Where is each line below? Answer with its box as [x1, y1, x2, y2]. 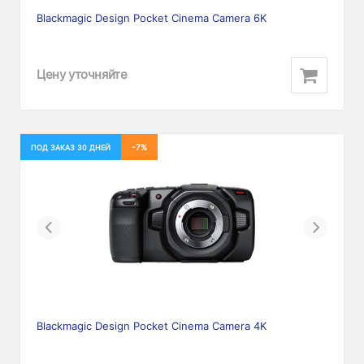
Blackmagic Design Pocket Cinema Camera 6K [37, 11, 266, 24]
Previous [51, 216, 119, 236]
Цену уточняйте [37, 67, 128, 83]
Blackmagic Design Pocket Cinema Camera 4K [37, 318, 266, 332]
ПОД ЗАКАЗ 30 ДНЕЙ [31, 142, 110, 152]
